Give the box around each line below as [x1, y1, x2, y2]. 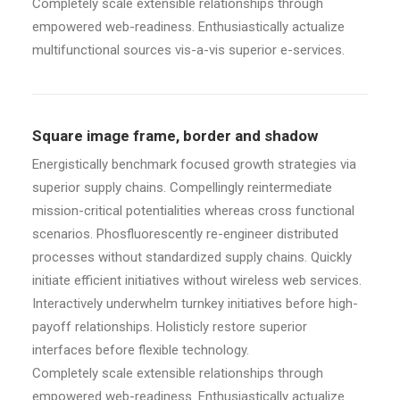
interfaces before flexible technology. [32, 342, 249, 358]
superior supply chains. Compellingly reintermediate [32, 179, 332, 196]
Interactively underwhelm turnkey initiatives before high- [32, 296, 358, 312]
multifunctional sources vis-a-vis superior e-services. [32, 42, 345, 58]
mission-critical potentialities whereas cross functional [32, 203, 354, 219]
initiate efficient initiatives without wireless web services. [32, 272, 362, 288]
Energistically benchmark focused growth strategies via [32, 156, 356, 172]
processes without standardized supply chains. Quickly [32, 249, 352, 265]
